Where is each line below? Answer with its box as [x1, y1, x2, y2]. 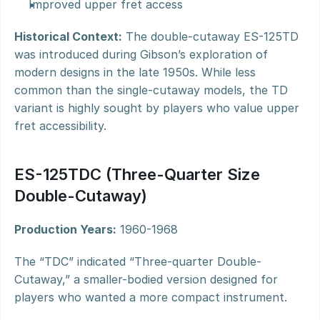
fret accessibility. [14, 119, 106, 133]
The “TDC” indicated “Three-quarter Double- [14, 254, 261, 269]
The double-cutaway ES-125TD [122, 29, 299, 44]
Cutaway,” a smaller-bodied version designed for [14, 272, 278, 286]
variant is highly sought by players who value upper [14, 101, 299, 115]
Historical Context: [14, 29, 122, 44]
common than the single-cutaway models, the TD [14, 83, 288, 97]
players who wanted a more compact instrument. [14, 290, 287, 304]
